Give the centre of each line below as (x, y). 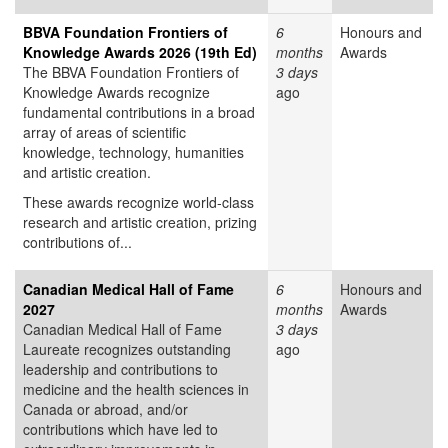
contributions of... (77, 242)
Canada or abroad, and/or (105, 409)
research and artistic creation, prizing (140, 222)
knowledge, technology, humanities (133, 152)
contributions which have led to (120, 429)
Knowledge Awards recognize (116, 92)
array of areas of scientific (104, 132)
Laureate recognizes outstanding (127, 349)
